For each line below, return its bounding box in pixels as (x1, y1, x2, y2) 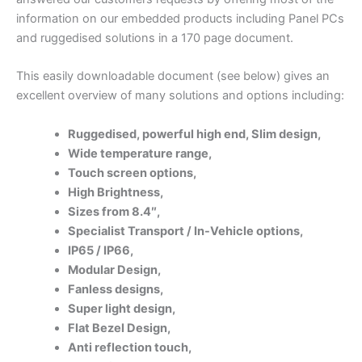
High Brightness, (67, 184, 166, 200)
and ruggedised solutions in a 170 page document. (16, 30, 293, 45)
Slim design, (250, 126, 323, 141)
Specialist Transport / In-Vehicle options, (67, 223, 305, 238)
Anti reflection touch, (67, 339, 194, 355)
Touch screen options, (67, 165, 199, 180)
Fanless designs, (67, 281, 166, 297)
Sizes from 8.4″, (67, 204, 162, 219)
